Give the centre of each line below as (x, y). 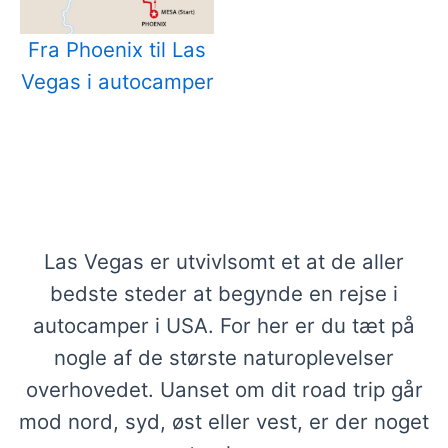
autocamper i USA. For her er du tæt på (224, 325)
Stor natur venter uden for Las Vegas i (224, 181)
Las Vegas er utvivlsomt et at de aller (224, 261)
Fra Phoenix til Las (117, 49)
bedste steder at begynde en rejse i (224, 293)
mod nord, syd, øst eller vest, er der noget (224, 421)
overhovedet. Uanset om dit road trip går (224, 389)
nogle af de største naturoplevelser (224, 357)
